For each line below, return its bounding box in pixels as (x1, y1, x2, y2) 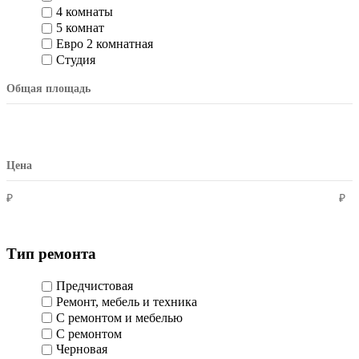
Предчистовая (56, 279, 133, 293)
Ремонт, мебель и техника (56, 294, 197, 309)
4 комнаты (56, 5, 113, 19)
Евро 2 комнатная (56, 36, 153, 50)
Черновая (56, 342, 107, 357)
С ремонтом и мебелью (56, 310, 183, 325)
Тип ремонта (6, 244, 96, 262)
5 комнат (56, 21, 104, 35)
